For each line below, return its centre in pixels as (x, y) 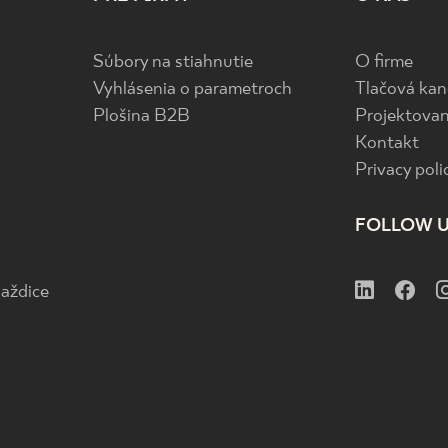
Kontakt (387, 143)
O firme (384, 62)
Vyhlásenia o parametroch (192, 89)
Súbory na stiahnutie (172, 62)
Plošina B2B (141, 116)
